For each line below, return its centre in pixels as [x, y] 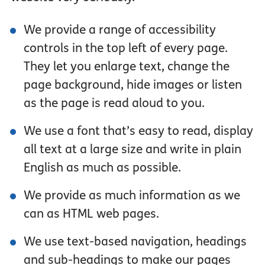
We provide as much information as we [132, 195]
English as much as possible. [103, 168]
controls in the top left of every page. [126, 48]
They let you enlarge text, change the [127, 67]
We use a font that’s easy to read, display [139, 131]
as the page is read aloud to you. [114, 103]
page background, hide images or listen [133, 85]
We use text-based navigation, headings [135, 242]
